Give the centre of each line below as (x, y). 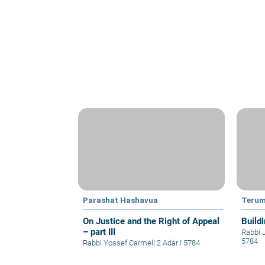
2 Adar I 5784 (177, 243)
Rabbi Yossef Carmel (118, 243)
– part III (99, 232)
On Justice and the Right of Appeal (151, 222)
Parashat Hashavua (120, 200)
